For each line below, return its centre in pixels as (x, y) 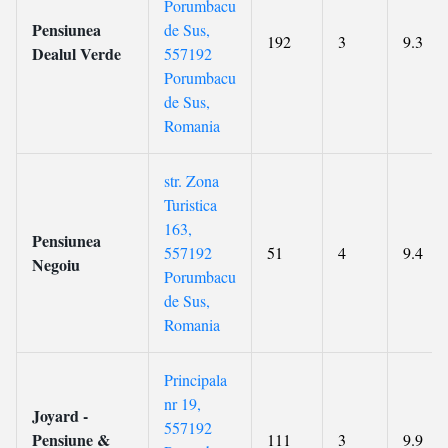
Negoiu (56, 264)
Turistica (190, 204)
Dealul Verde (76, 53)
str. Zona (191, 180)
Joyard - (60, 415)
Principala (195, 379)
